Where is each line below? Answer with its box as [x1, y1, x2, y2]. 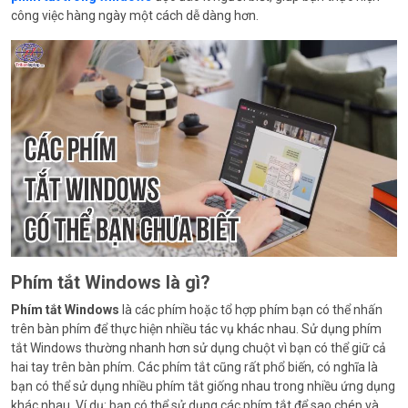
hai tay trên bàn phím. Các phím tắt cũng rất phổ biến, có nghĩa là [11, 359, 378, 374]
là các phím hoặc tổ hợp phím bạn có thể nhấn [119, 301, 382, 317]
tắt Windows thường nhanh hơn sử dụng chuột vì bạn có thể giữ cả [11, 340, 386, 355]
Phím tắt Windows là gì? [11, 270, 210, 293]
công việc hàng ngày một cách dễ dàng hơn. [11, 8, 259, 23]
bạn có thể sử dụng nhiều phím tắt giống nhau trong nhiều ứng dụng [11, 378, 395, 393]
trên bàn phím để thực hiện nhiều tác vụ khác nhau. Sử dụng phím [11, 321, 382, 336]
